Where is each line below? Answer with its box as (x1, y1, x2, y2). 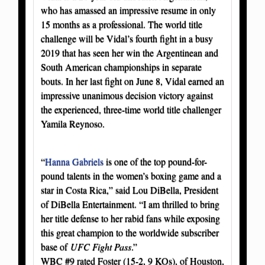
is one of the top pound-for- (104, 154, 207, 167)
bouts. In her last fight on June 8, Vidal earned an (41, 74, 224, 87)
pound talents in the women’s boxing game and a (41, 169, 221, 182)
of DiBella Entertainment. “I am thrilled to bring (41, 197, 219, 210)
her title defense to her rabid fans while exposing (41, 211, 220, 224)
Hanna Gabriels (45, 154, 104, 167)
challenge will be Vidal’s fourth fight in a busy (41, 31, 213, 44)
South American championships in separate (41, 60, 202, 73)
